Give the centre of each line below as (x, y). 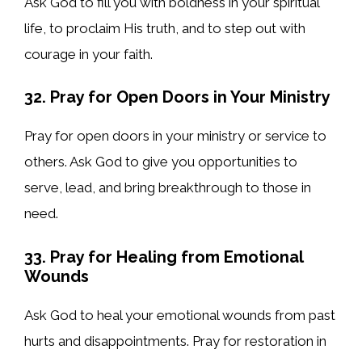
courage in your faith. (88, 54)
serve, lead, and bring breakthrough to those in (168, 188)
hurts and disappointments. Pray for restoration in (175, 341)
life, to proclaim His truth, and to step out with (165, 28)
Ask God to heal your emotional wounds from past (180, 315)
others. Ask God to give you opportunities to (161, 162)
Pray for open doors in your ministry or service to (175, 136)
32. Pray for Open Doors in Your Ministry (177, 97)
